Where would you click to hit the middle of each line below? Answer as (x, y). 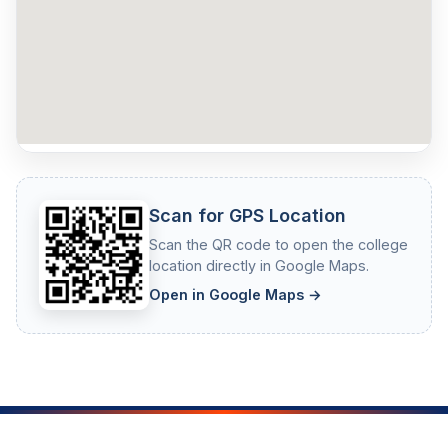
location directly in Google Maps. (259, 266)
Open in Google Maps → (236, 294)
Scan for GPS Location (248, 215)
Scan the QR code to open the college (279, 245)
